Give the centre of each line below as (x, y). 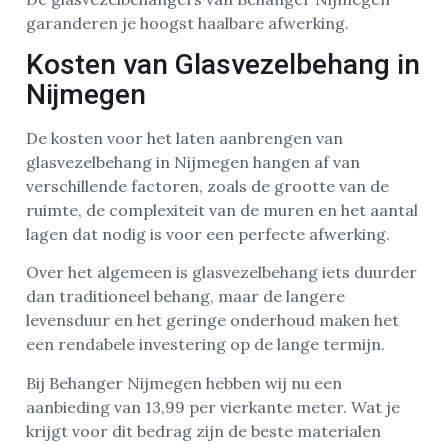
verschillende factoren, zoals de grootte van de (207, 185)
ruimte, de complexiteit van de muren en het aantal (222, 209)
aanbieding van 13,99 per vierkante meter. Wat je (213, 406)
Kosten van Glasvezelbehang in (223, 64)
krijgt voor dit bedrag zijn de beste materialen (203, 430)
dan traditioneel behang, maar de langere (185, 296)
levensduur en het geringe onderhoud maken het (212, 320)
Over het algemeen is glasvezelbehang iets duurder (221, 272)
